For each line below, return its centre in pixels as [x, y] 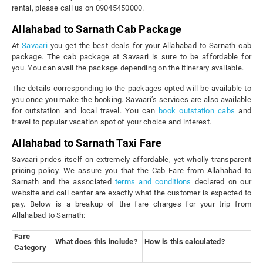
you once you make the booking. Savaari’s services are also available [131, 100]
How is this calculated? [185, 242]
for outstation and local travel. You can [85, 111]
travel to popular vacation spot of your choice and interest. [112, 122]
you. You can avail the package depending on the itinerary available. [128, 68]
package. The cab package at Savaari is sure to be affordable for [131, 57]
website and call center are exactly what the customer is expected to [131, 193]
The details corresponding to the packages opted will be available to [131, 89]
